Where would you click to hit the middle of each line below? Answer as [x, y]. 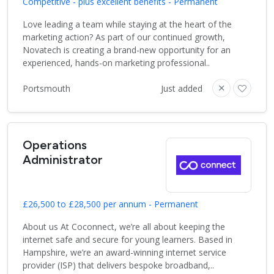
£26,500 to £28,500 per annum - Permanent [110, 204]
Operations [55, 145]
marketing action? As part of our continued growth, [124, 37]
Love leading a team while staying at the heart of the [127, 24]
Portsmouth [46, 88]
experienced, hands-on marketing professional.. [116, 63]
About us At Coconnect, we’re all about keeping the [124, 227]
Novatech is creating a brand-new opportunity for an [127, 50]
